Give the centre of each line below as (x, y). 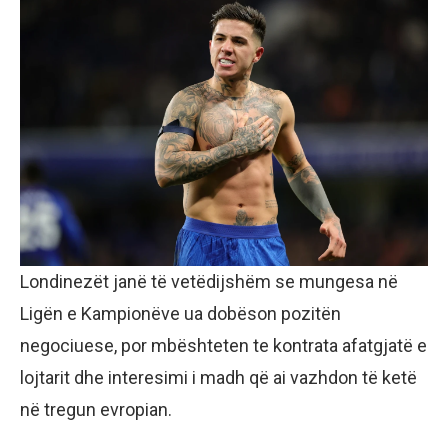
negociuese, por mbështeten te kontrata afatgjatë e (223, 346)
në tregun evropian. (96, 410)
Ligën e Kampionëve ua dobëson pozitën (180, 314)
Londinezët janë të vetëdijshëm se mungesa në (209, 282)
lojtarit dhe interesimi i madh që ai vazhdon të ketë (218, 378)
